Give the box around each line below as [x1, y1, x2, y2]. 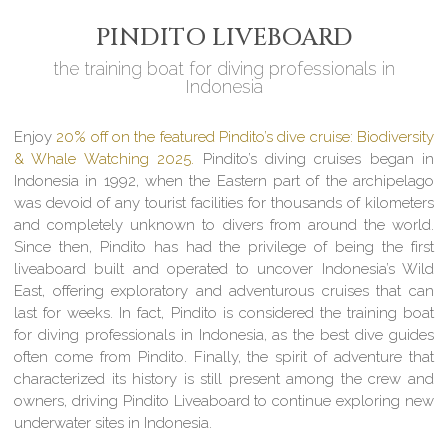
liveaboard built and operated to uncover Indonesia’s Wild [14, 259, 434, 278]
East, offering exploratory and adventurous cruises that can [14, 281, 434, 300]
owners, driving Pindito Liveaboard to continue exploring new [14, 391, 434, 410]
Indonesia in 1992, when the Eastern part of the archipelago [14, 171, 434, 190]
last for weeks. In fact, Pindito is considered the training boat [14, 303, 434, 322]
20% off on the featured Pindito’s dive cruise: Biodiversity [56, 127, 434, 146]
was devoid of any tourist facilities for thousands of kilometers [14, 193, 434, 212]
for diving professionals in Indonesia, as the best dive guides [14, 325, 434, 344]
